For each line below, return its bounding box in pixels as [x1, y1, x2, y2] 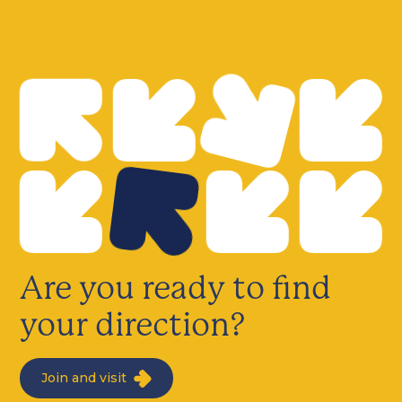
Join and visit [41, 370, 127, 387]
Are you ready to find [20, 269, 332, 308]
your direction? [20, 306, 247, 345]
